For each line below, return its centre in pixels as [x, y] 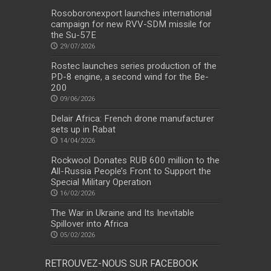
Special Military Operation [101, 182]
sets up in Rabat [83, 130]
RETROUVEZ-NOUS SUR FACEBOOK [121, 264]
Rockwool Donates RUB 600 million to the [135, 161]
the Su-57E [73, 35]
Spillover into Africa [90, 224]
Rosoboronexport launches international [131, 14]
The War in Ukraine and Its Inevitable [122, 213]
